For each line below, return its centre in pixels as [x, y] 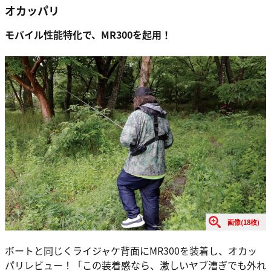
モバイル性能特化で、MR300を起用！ [88, 34]
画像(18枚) [243, 222]
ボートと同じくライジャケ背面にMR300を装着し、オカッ [131, 250]
